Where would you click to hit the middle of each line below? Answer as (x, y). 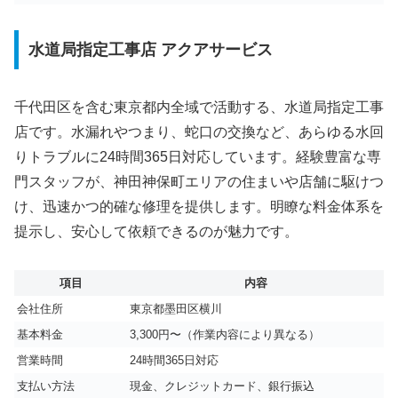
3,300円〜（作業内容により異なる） (225, 334)
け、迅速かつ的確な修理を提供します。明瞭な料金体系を (199, 207)
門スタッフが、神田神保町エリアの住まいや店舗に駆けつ (199, 182)
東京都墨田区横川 (176, 308)
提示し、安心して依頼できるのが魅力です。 (156, 232)
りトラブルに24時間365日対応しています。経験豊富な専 (198, 157)
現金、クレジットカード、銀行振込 (222, 386)
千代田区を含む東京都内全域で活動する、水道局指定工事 (199, 107)
